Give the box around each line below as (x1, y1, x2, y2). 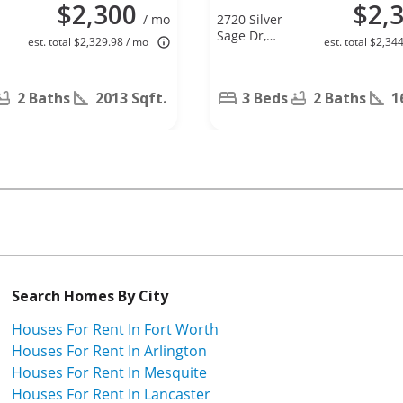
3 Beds (242, 87, 288, 108)
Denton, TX (217, 42, 282, 60)
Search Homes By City (12, 285, 168, 306)
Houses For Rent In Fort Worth (12, 318, 219, 339)
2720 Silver (217, 10, 282, 28)
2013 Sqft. (95, 87, 166, 108)
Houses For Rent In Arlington (12, 340, 207, 361)
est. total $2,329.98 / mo (28, 33, 148, 49)
